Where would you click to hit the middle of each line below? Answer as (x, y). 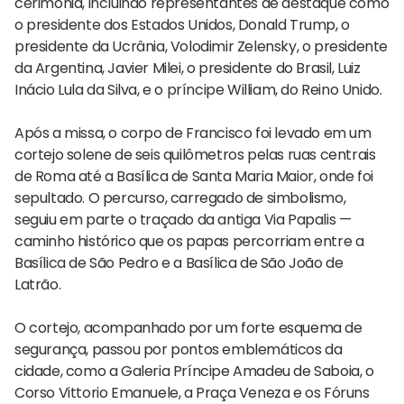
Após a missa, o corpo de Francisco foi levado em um (193, 133)
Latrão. (38, 284)
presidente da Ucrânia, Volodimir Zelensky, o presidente (202, 46)
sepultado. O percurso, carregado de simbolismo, (180, 197)
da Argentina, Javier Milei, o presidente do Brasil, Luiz (188, 68)
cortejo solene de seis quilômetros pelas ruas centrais (195, 154)
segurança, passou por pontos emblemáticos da (179, 349)
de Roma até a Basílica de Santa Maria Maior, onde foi (194, 176)
